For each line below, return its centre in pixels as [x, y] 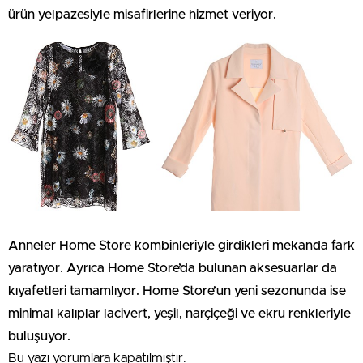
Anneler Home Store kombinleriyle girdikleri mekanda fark [181, 245]
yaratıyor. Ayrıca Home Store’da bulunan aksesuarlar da [173, 268]
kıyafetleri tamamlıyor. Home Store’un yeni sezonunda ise [177, 290]
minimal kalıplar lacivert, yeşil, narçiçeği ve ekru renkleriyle [179, 313]
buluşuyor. [39, 336]
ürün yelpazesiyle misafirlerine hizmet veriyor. [142, 15]
